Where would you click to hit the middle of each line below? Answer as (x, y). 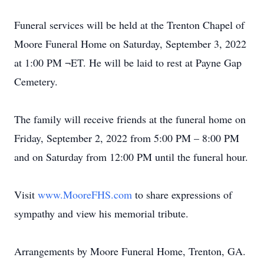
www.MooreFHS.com (86, 194)
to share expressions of (184, 194)
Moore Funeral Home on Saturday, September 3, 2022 (130, 44)
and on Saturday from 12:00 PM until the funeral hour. (131, 157)
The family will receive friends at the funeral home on (130, 119)
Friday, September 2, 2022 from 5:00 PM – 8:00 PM (127, 138)
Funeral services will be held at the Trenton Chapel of (129, 25)
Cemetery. (36, 81)
